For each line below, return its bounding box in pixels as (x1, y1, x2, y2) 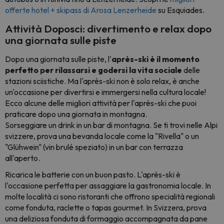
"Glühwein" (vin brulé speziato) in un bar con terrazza (5, 141, 183, 152)
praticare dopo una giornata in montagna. (5, 108, 147, 119)
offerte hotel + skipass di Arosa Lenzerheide (5, 4, 156, 15)
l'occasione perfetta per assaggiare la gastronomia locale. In (5, 180, 211, 190)
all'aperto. (5, 152, 40, 163)
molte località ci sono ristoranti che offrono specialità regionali (5, 191, 215, 201)
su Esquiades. (156, 4, 204, 15)
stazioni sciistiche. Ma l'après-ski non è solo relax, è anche (5, 75, 199, 86)
